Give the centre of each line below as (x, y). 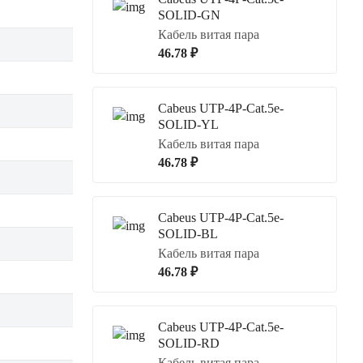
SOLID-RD (189, 343)
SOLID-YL (188, 124)
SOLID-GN (189, 15)
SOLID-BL (188, 234)
